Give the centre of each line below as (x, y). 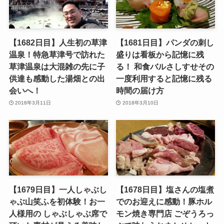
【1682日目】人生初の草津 (58, 43)
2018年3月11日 (33, 102)
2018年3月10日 (140, 102)
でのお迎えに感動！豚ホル (164, 202)
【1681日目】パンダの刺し (165, 43)
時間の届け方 (140, 91)
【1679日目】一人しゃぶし (58, 190)
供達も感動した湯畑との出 (57, 79)
